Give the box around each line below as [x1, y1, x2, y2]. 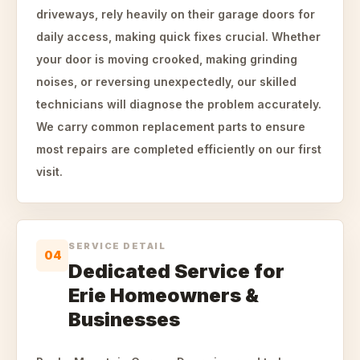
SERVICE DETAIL [68, 240, 166, 252]
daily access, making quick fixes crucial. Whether [36, 30, 321, 43]
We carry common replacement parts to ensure [36, 120, 305, 133]
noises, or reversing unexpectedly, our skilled [36, 75, 297, 88]
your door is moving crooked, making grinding [36, 52, 297, 66]
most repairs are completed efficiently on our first [36, 142, 321, 156]
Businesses [68, 308, 180, 331]
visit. [36, 165, 63, 178]
